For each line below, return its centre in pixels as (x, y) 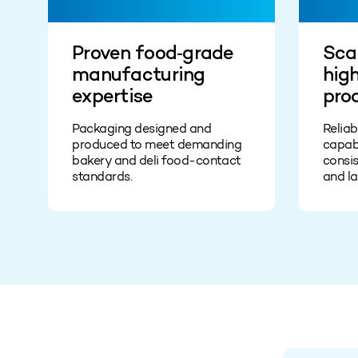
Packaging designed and (142, 128)
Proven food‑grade (153, 54)
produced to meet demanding (157, 144)
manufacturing (139, 76)
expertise (113, 97)
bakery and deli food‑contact (157, 160)
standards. (102, 176)
